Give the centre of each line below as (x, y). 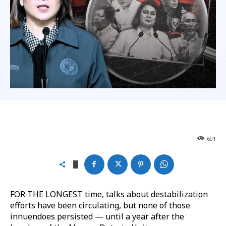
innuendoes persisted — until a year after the (97, 216)
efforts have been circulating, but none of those (100, 205)
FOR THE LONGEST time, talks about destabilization (109, 194)
